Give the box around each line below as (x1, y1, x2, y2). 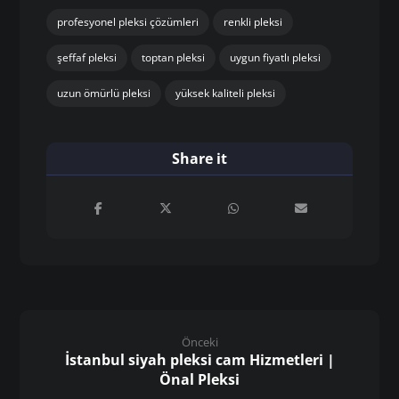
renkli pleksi (224, 13, 283, 29)
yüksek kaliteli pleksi (175, 85, 276, 101)
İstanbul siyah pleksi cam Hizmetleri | (64, 349, 335, 370)
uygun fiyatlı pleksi (230, 49, 322, 65)
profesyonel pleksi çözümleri (57, 13, 199, 29)
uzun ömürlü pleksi (57, 85, 151, 101)
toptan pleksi (142, 49, 206, 65)
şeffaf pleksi (57, 49, 118, 65)
